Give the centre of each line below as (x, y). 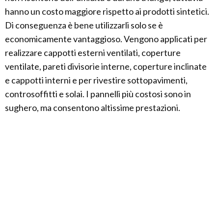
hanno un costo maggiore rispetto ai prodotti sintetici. (107, 12)
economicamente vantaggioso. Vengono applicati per (106, 39)
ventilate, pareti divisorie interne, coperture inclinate (106, 67)
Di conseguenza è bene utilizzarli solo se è (84, 25)
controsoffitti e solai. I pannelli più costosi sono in (98, 94)
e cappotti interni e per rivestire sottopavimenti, (96, 80)
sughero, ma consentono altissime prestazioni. (93, 108)
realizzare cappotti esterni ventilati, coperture (93, 53)
